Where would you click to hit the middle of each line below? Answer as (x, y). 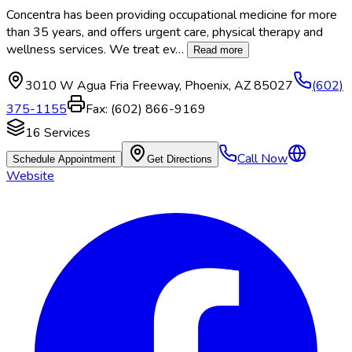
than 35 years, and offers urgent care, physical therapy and (165, 33)
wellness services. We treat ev (91, 50)
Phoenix (207, 86)
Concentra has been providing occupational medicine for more (172, 15)
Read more (218, 50)
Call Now (262, 159)
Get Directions (180, 159)
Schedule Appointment (64, 159)
